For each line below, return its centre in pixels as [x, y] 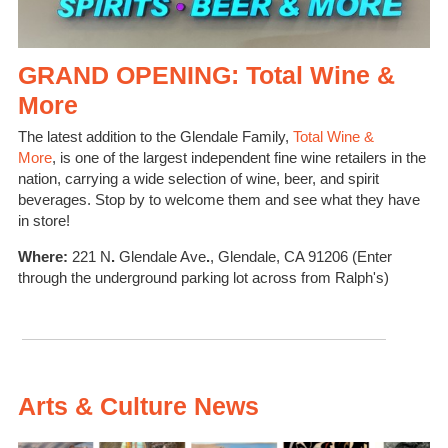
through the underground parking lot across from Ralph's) [203, 278]
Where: [45, 257]
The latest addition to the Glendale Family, [155, 137]
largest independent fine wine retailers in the [284, 158]
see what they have [356, 200]
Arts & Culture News [138, 405]
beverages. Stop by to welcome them [139, 200]
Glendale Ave [160, 257]
